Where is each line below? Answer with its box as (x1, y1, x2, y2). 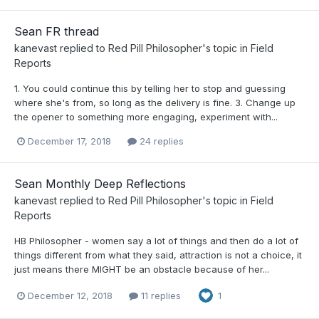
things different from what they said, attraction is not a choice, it (14, 249, 302, 261)
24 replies (137, 135, 184, 147)
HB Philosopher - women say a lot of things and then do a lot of (14, 235, 298, 247)
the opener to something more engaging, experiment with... (14, 110, 278, 122)
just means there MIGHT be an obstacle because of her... (14, 263, 269, 276)
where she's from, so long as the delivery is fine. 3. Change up (14, 96, 296, 108)
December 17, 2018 (28, 135, 111, 147)
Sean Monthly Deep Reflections (14, 177, 186, 192)
